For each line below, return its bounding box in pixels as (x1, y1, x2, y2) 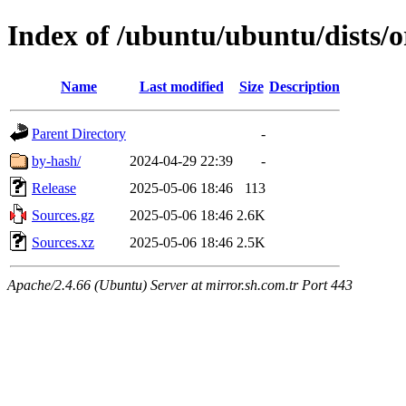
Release (32, 179, 76, 196)
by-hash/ (32, 152, 81, 169)
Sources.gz (32, 207, 94, 223)
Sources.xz (32, 234, 94, 250)
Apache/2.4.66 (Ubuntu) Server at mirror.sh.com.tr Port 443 (7, 276, 353, 293)
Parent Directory (32, 125, 126, 141)
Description (269, 78, 340, 94)
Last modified (139, 78, 224, 94)
